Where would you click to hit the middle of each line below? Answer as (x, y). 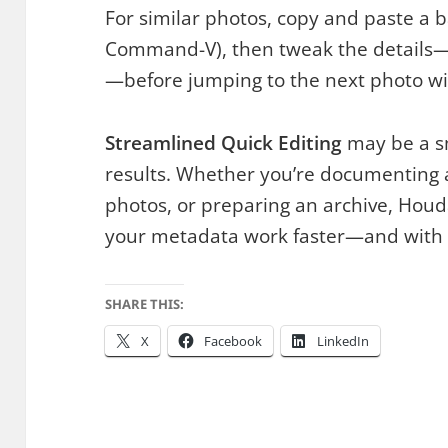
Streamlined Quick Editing (224, 142)
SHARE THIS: (145, 303)
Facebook (233, 340)
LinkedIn (343, 340)
